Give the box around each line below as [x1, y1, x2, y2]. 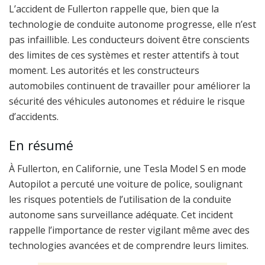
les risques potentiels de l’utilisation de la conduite [9, 193, 231, 206]
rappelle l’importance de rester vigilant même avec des [9, 224, 250, 237]
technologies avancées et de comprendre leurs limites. [9, 239, 248, 253]
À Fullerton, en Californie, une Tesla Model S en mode [9, 162, 246, 176]
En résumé [9, 137, 73, 154]
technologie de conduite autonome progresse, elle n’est [9, 17, 256, 31]
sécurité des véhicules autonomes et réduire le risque [9, 94, 245, 108]
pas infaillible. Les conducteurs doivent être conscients [9, 33, 250, 46]
